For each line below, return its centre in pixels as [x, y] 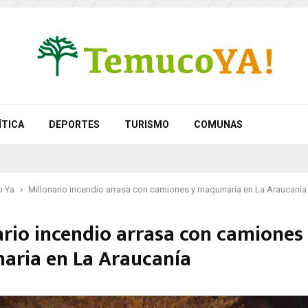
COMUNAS [218, 124]
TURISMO [147, 124]
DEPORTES [74, 124]
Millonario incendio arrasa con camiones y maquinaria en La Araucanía [167, 189]
